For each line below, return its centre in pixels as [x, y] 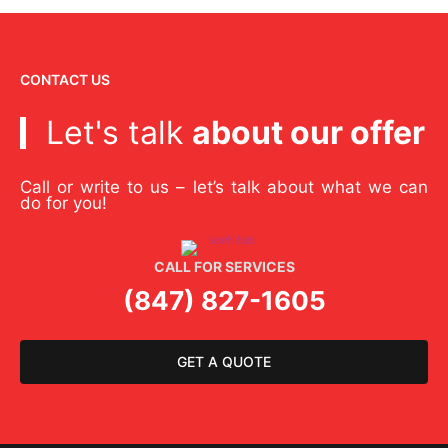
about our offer [308, 133]
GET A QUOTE [224, 362]
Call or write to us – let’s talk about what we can [224, 187]
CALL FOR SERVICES [224, 267]
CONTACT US [65, 80]
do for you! [63, 203]
